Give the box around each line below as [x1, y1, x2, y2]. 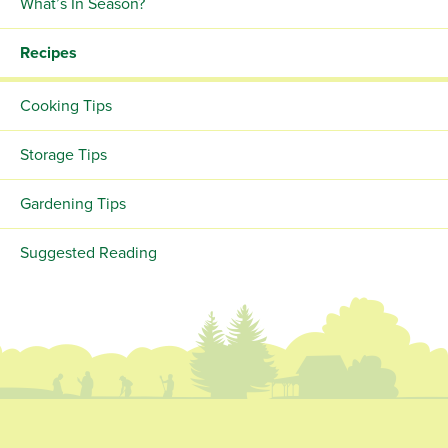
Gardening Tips [20, 194, 126, 215]
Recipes [20, 43, 77, 64]
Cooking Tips [20, 96, 112, 117]
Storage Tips [20, 145, 107, 166]
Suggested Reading [20, 243, 157, 264]
